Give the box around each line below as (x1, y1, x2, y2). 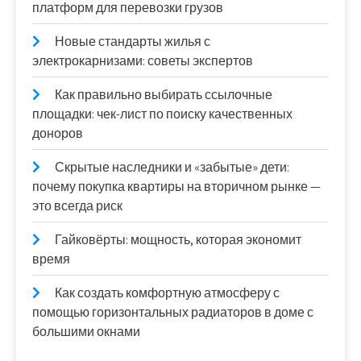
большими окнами (32, 323, 140, 340)
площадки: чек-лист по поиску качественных (32, 106, 293, 122)
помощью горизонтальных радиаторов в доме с (32, 304, 313, 321)
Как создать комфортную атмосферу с (55, 284, 280, 301)
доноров (32, 125, 83, 142)
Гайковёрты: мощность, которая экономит (55, 231, 301, 248)
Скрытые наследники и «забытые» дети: (55, 159, 289, 176)
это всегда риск (32, 197, 122, 214)
